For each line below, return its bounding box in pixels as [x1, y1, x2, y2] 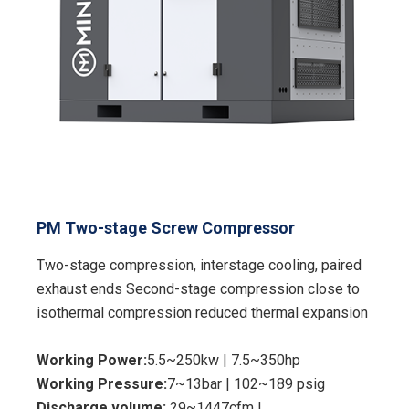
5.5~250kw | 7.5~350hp [147, 351, 301, 370]
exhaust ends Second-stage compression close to [37, 280, 361, 299]
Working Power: [37, 351, 148, 370]
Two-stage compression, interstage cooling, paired [37, 257, 362, 275]
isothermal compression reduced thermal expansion [37, 304, 369, 322]
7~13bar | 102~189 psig [167, 375, 326, 393]
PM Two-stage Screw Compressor [37, 218, 296, 238]
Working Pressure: [37, 375, 168, 393]
